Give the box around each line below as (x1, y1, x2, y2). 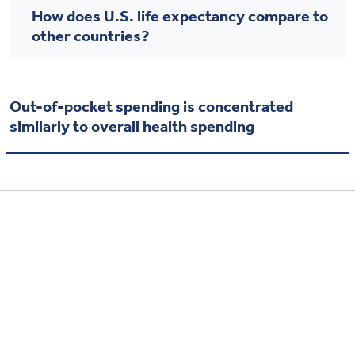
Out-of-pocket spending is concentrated (10, 95, 293, 115)
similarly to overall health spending (10, 115, 254, 135)
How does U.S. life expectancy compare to (32, 5, 328, 25)
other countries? (32, 25, 149, 44)
